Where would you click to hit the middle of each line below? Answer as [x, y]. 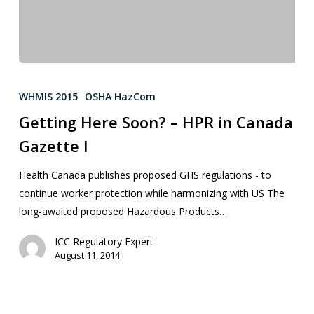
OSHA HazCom [120, 96]
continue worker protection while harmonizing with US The [151, 193]
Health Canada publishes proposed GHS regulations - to [145, 175]
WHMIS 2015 [48, 96]
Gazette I [53, 145]
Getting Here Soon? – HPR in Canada [156, 122]
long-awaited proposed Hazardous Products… [123, 211]
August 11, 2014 [87, 255]
